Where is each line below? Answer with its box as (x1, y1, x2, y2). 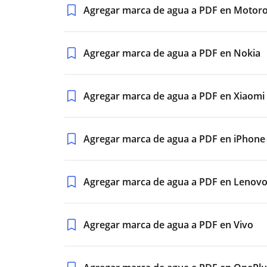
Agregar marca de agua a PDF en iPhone (83, 132, 265, 145)
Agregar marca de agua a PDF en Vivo (83, 218, 253, 231)
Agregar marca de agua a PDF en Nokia (83, 46, 260, 60)
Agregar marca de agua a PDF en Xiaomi (83, 89, 265, 103)
